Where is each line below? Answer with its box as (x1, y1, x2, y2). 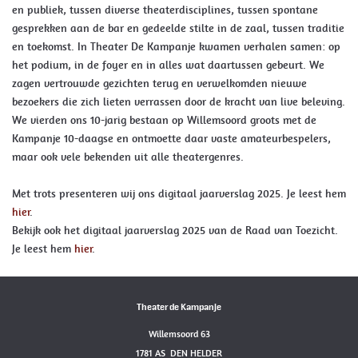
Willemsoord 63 (148, 328, 210, 340)
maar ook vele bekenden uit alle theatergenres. (12, 150, 244, 163)
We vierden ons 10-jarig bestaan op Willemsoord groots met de (12, 113, 316, 126)
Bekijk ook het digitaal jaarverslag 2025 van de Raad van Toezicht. (12, 224, 338, 237)
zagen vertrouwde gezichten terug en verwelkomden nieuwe (12, 77, 307, 89)
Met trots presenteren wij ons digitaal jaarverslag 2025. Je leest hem (12, 187, 346, 200)
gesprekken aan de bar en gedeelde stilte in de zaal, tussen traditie (12, 22, 344, 34)
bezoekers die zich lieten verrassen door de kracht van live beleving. (12, 95, 345, 108)
